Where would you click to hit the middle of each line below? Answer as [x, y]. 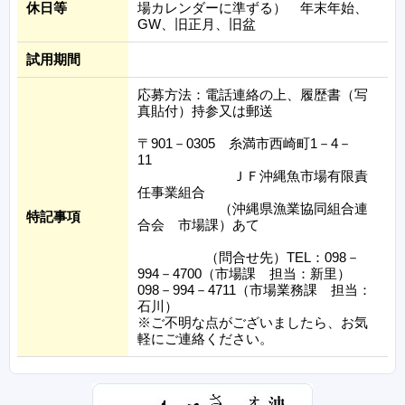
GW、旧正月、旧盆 [197, 24]
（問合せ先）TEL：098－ [249, 257]
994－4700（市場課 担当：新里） [251, 273]
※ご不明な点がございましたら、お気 [253, 322]
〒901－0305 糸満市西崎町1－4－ [245, 143]
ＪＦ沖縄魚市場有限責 [253, 175]
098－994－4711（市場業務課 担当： [254, 289]
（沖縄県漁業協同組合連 [253, 208]
